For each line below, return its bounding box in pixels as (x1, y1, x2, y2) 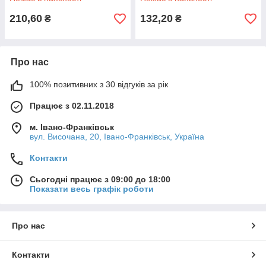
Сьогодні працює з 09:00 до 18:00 (30, 175, 170, 184)
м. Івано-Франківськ (30, 122, 114, 132)
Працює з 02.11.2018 (30, 101, 114, 110)
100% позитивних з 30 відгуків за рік (30, 80, 168, 89)
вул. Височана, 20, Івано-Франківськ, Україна (30, 132, 204, 141)
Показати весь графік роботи (30, 184, 154, 194)
